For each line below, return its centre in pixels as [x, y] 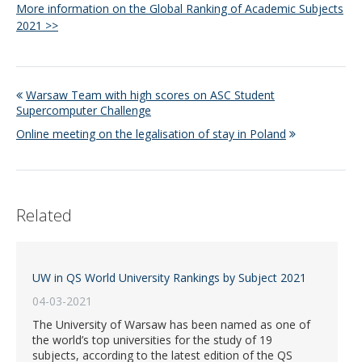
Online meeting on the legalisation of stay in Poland [151, 133]
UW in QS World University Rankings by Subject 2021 [169, 278]
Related [44, 216]
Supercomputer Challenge [84, 110]
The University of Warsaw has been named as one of [171, 325]
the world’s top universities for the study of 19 [152, 340]
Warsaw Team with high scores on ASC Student [150, 95]
